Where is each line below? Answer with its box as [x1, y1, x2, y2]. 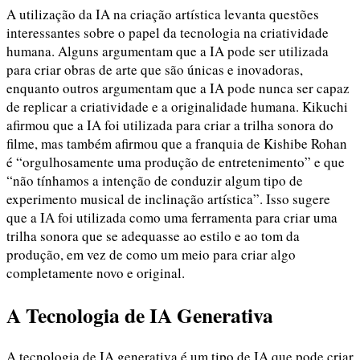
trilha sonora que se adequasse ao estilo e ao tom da [6, 227, 300, 246]
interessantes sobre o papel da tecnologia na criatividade [6, 23, 329, 43]
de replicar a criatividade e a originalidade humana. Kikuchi [6, 97, 348, 117]
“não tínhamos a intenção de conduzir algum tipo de [6, 171, 303, 190]
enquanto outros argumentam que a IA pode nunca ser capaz [6, 79, 350, 98]
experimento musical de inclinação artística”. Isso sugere [6, 190, 330, 209]
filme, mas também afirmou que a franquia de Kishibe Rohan [6, 134, 347, 153]
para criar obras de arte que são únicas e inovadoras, [6, 60, 303, 80]
